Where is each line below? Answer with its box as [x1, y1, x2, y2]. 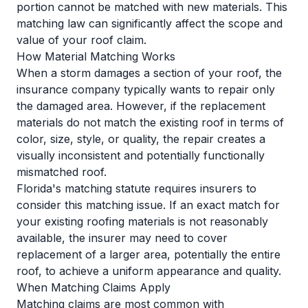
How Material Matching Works [16, 49, 175, 63]
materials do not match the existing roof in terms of [16, 115, 284, 129]
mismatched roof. [16, 165, 107, 179]
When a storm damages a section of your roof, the [16, 66, 282, 80]
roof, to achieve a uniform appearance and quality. [16, 264, 281, 278]
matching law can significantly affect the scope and [16, 16, 283, 30]
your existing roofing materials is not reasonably [16, 214, 268, 228]
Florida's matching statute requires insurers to [16, 181, 256, 195]
